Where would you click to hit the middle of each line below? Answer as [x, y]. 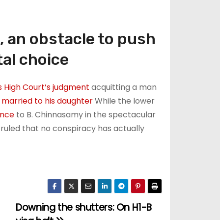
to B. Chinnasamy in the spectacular [85, 115]
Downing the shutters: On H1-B [84, 207]
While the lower [124, 101]
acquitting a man [123, 87]
